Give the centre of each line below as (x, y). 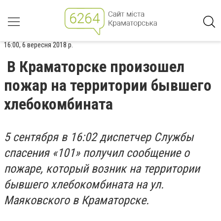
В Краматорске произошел (96, 67)
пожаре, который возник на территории (102, 169)
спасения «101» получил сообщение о (97, 153)
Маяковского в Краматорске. (76, 200)
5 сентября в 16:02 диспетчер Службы (99, 137)
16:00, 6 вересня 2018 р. (38, 45)
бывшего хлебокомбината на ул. (84, 184)
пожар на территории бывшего (108, 85)
